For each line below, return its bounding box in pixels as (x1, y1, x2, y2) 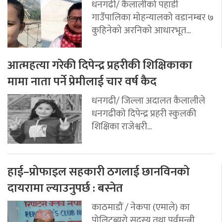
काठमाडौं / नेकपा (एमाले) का (92, 199, 190, 215)
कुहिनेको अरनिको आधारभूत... (92, 22, 191, 38)
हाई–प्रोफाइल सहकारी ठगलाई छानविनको (7, 162, 190, 182)
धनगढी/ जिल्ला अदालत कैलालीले (92, 92, 205, 109)
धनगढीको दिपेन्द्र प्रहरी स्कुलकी (92, 105, 196, 121)
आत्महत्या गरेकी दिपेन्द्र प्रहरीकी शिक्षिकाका (7, 55, 192, 75)
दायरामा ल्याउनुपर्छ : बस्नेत (7, 178, 123, 198)
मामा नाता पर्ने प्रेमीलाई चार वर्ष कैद (7, 71, 157, 92)
